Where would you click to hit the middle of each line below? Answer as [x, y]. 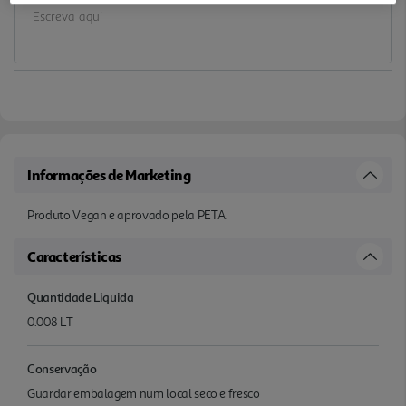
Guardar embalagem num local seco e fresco [144, 393]
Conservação [62, 368]
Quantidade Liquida [81, 296]
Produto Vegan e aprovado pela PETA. [128, 215]
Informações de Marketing [109, 174]
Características [74, 256]
